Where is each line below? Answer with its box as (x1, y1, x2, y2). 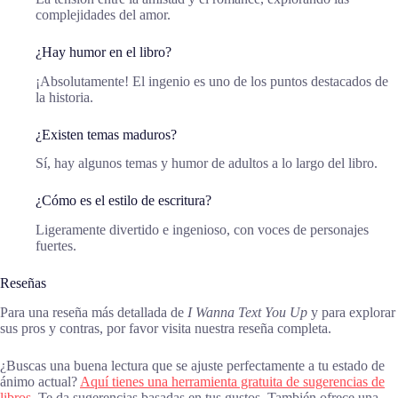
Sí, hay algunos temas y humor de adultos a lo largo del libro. (36, 155, 378, 171)
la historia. (36, 89, 93, 105)
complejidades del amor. (36, 6, 171, 22)
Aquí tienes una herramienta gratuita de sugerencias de (80, 373, 385, 389)
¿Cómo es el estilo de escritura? (36, 193, 211, 209)
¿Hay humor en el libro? (36, 44, 171, 60)
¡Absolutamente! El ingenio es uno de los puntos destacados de (36, 73, 388, 89)
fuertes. (36, 238, 76, 254)
